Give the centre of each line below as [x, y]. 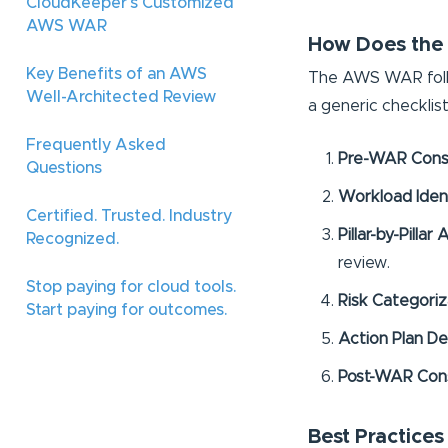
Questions [64, 168]
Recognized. [72, 239]
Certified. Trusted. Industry [129, 216]
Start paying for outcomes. [126, 310]
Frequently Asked [96, 145]
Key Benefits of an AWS [116, 74]
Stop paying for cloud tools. [131, 287]
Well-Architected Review [121, 97]
